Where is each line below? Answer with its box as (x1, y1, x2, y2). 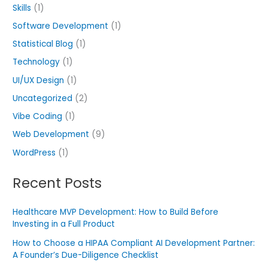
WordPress (13, 147, 56, 159)
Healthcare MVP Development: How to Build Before (13, 206, 219, 218)
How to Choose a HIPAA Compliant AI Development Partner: (13, 237, 255, 249)
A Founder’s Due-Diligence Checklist (13, 249, 159, 261)
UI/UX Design (13, 74, 65, 86)
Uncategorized (13, 92, 73, 104)
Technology (13, 56, 60, 68)
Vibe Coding (13, 111, 63, 123)
